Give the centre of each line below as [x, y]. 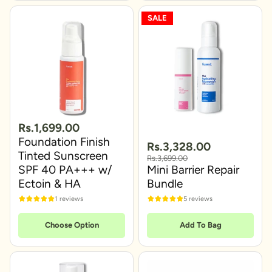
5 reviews [198, 198]
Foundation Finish [64, 142]
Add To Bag [200, 225]
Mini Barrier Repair [193, 170]
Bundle [165, 184]
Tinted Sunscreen [63, 156]
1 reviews [69, 198]
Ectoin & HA [49, 184]
